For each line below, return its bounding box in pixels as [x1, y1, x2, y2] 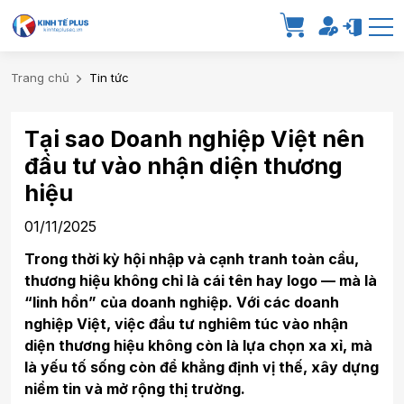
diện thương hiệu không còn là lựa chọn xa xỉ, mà [24, 335, 372, 354]
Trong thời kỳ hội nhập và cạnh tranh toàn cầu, [24, 249, 359, 268]
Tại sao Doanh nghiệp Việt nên [24, 124, 364, 152]
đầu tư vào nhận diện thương [24, 151, 343, 179]
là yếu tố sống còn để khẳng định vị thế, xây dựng [24, 357, 379, 376]
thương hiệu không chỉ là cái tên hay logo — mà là [24, 271, 377, 289]
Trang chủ [11, 69, 69, 85]
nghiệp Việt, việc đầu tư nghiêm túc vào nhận [24, 314, 348, 333]
